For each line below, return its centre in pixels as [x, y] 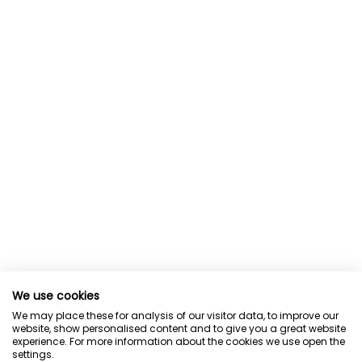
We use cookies [56, 296]
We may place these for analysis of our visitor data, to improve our [175, 316]
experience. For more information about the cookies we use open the [179, 341]
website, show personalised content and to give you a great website [179, 328]
